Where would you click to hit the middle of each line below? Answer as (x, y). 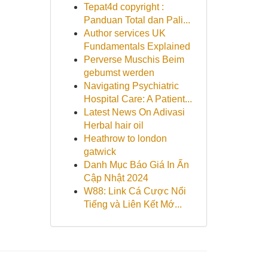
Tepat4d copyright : (124, 7)
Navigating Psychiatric (131, 86)
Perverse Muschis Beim (134, 60)
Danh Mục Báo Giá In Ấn (136, 165)
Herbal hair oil (113, 125)
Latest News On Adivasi (134, 112)
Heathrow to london (125, 138)
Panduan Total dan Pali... (137, 20)
